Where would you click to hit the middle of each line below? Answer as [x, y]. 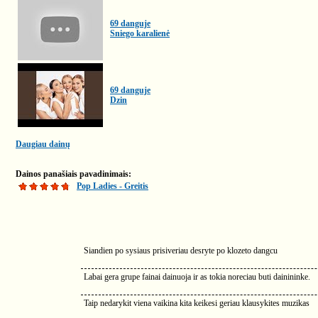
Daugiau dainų [43, 144]
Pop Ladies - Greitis [113, 186]
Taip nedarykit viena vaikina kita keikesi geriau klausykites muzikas [197, 303]
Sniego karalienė [140, 33]
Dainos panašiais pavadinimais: [73, 174]
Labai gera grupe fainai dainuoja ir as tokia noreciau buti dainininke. [197, 277]
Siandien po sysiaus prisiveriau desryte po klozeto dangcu [181, 251]
